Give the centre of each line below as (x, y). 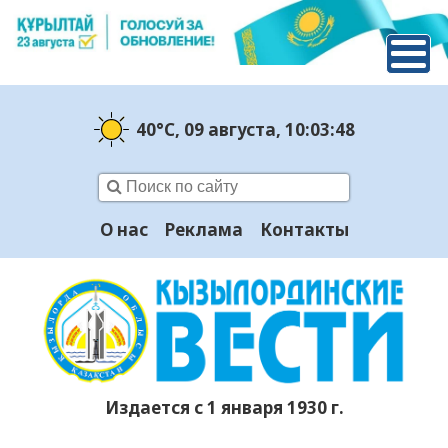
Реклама (203, 230)
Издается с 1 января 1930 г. (224, 408)
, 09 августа (225, 129)
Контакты (304, 230)
